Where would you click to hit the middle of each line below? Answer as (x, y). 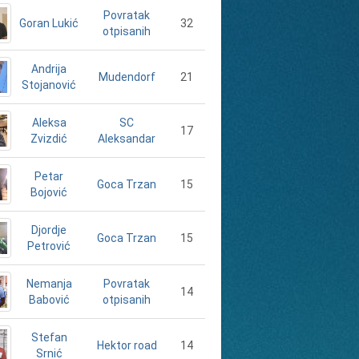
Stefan (49, 337)
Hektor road (127, 346)
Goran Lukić (49, 23)
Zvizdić (49, 139)
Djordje (49, 230)
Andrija (49, 69)
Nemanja (49, 284)
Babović (49, 300)
